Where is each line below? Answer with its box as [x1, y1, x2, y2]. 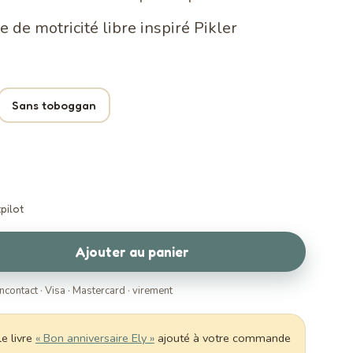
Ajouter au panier [74, 243, 189, 260]
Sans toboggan [11, 98, 96, 113]
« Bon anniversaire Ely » [35, 330, 154, 346]
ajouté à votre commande [154, 330, 291, 346]
